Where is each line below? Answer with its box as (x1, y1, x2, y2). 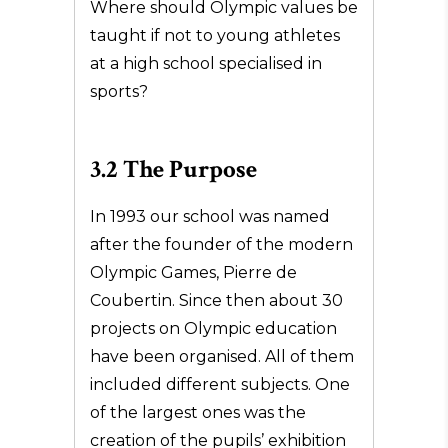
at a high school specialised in (90, 54, 322, 73)
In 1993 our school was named (90, 207, 330, 226)
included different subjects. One (90, 375, 350, 394)
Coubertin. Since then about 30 (90, 291, 343, 310)
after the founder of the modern (90, 235, 353, 254)
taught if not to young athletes (90, 26, 340, 45)
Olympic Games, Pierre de (90, 263, 297, 282)
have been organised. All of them (90, 347, 354, 366)
